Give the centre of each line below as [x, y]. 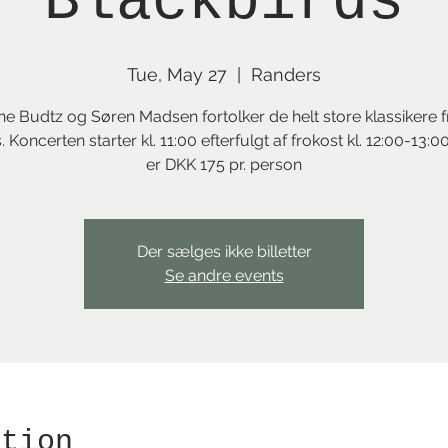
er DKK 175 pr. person [224, 164]
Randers [286, 74]
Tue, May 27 [177, 74]
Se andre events [224, 275]
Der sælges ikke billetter [224, 251]
